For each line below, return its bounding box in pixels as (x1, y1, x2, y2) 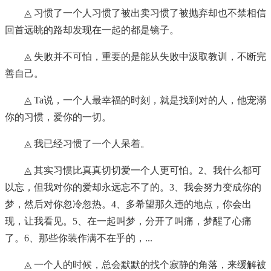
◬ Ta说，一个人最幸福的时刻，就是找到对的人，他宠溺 (24, 95, 266, 106)
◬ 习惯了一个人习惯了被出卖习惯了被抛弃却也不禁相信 (24, 8, 266, 19)
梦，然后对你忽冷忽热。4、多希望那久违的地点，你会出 (5, 199, 252, 210)
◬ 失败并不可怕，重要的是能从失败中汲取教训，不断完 (24, 51, 266, 62)
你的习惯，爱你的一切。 (5, 112, 111, 123)
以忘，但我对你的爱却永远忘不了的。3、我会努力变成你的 (5, 182, 261, 193)
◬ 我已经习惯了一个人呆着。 (24, 139, 150, 149)
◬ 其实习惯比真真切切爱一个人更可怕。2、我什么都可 (24, 165, 261, 176)
